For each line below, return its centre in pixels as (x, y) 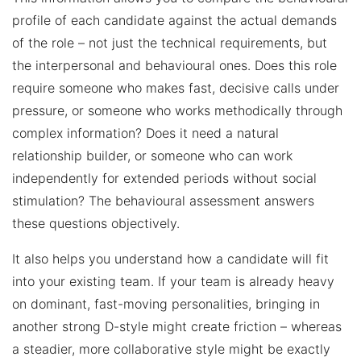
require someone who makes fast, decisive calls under (176, 87)
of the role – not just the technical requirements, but (170, 42)
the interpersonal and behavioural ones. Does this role (174, 65)
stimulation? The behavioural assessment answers (163, 200)
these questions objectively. (96, 223)
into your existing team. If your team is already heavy (173, 281)
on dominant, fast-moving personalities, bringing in (166, 303)
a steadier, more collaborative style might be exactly (171, 349)
